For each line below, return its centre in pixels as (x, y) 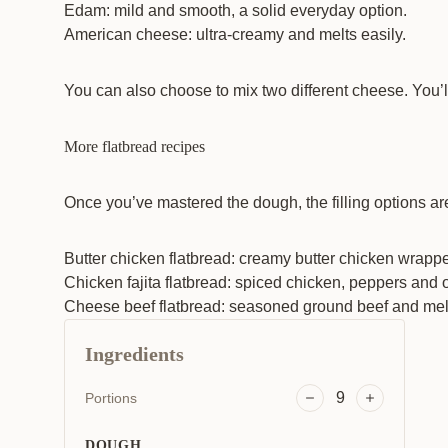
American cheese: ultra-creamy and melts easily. (235, 34)
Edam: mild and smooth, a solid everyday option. (235, 10)
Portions (111, 398)
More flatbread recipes (134, 146)
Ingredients (134, 354)
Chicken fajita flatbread (145, 282)
